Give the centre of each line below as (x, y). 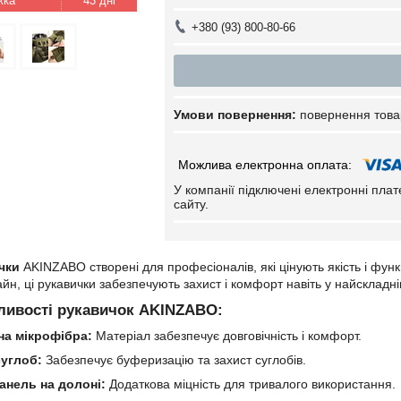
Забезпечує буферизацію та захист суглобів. (174, 360)
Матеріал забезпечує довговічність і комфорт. (227, 336)
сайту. (191, 204)
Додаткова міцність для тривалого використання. (251, 384)
